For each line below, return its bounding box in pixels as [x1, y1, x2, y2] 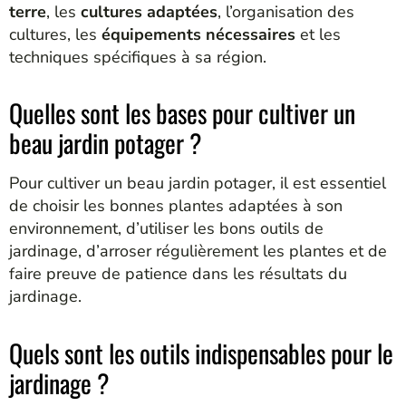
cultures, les [9, 23, 101, 45]
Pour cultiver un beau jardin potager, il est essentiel [9, 172, 386, 195]
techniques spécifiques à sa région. [9, 45, 266, 68]
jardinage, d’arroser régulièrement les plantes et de [9, 240, 387, 263]
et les [295, 23, 341, 45]
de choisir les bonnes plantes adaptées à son [9, 195, 343, 217]
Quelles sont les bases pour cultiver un [9, 94, 355, 132]
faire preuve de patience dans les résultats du [9, 263, 347, 285]
